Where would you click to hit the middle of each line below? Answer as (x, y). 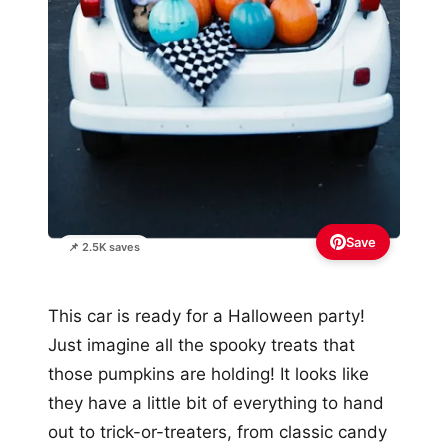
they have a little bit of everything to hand (216, 402)
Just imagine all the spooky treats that (201, 344)
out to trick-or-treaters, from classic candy (217, 431)
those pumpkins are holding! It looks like (208, 373)
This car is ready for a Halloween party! (206, 315)
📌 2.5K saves (104, 246)
